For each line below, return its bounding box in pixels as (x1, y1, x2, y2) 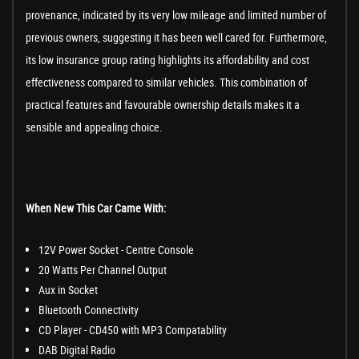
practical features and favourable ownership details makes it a (26, 97, 300, 113)
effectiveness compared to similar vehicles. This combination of (26, 75, 307, 91)
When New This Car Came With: (26, 200, 166, 216)
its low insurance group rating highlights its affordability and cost (26, 52, 309, 68)
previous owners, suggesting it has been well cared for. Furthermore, (26, 30, 327, 46)
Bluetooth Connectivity (38, 302, 139, 318)
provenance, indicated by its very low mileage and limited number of (26, 7, 326, 23)
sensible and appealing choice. (26, 119, 163, 135)
